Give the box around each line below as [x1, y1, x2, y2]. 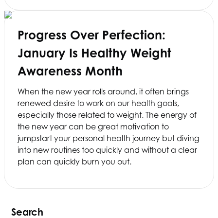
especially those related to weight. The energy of [18, 109, 197, 120]
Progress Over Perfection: [18, 27, 165, 42]
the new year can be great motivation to [18, 121, 169, 131]
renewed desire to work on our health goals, [18, 98, 179, 108]
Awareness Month [18, 63, 123, 78]
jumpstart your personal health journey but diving [18, 133, 200, 143]
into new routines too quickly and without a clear [18, 145, 197, 155]
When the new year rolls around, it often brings [18, 86, 189, 96]
